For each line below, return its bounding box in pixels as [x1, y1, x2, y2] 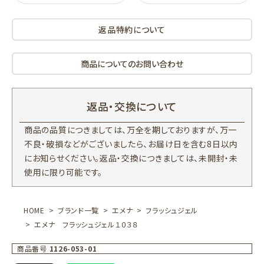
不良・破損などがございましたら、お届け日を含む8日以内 [24, 138, 238, 150]
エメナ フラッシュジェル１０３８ [32, 219, 138, 230]
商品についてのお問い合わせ [81, 58, 183, 70]
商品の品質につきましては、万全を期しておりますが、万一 [24, 124, 237, 136]
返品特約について [98, 24, 166, 36]
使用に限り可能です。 [24, 166, 103, 179]
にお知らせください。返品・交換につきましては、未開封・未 [24, 152, 238, 164]
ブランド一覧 [57, 205, 100, 216]
